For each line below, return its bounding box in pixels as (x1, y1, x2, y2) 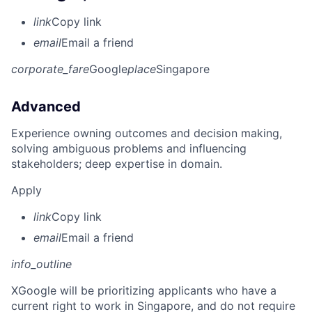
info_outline (11, 256, 72, 271)
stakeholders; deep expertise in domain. (11, 156, 222, 171)
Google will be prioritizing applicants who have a (18, 283, 276, 297)
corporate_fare (11, 61, 89, 76)
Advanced (11, 97, 81, 115)
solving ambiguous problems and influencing (11, 141, 247, 155)
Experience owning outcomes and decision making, (11, 125, 282, 140)
